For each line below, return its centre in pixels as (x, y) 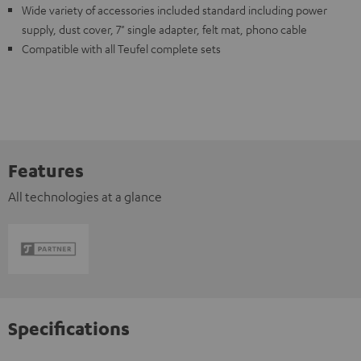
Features (46, 170)
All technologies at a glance (85, 197)
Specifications (69, 328)
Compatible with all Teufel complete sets (121, 48)
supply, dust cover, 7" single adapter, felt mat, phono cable (164, 29)
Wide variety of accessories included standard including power (174, 10)
